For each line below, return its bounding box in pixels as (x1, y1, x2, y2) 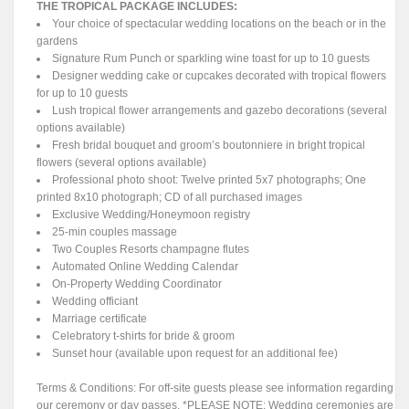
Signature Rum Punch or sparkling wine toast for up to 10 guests (52, 52, 371, 66)
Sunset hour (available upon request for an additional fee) (52, 347, 339, 361)
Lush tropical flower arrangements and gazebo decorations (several (52, 104, 388, 118)
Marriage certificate (52, 312, 148, 326)
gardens (37, 35, 79, 48)
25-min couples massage (52, 225, 178, 239)
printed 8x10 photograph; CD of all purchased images (37, 191, 303, 204)
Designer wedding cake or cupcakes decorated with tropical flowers (52, 69, 387, 83)
